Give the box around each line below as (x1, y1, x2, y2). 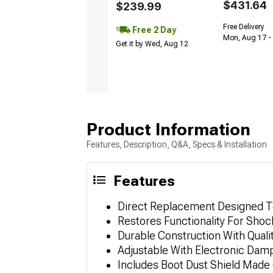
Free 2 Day (130, 25, 176, 35)
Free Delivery (223, 23, 264, 32)
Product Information (87, 119, 250, 140)
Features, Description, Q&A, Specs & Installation (87, 139, 267, 149)
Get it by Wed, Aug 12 (116, 40, 188, 49)
